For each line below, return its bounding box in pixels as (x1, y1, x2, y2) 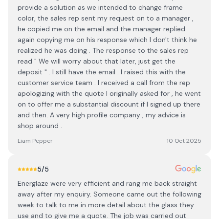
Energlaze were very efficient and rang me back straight (18, 179, 197, 188)
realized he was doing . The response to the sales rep (18, 46, 189, 55)
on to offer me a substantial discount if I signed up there (18, 100, 200, 109)
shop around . (18, 121, 62, 130)
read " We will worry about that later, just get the (18, 57, 175, 66)
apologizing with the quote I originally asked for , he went (18, 89, 201, 98)
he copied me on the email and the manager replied (18, 24, 185, 33)
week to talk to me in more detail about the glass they (18, 200, 194, 209)
